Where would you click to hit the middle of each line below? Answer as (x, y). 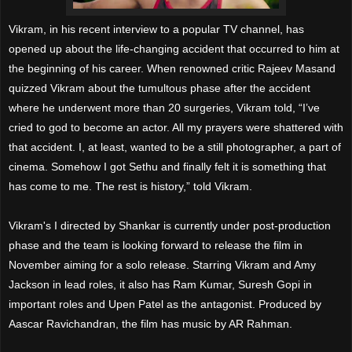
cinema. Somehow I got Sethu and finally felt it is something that (167, 166)
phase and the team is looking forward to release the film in (156, 245)
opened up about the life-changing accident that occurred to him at (174, 48)
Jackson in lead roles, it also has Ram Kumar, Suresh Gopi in (160, 284)
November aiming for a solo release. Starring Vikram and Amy (162, 264)
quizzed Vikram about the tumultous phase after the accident (159, 88)
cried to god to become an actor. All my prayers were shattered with (176, 127)
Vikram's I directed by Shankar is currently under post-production (170, 225)
